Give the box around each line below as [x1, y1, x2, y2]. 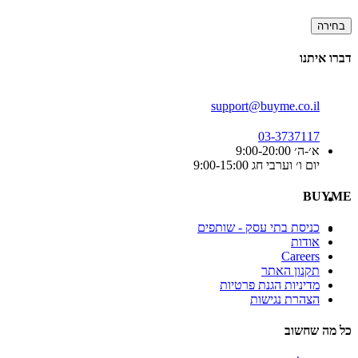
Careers [281, 249, 320, 264]
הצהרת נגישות [250, 292, 320, 307]
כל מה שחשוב [284, 324, 352, 338]
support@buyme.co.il [211, 98, 320, 113]
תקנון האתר [261, 264, 320, 278]
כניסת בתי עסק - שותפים [197, 221, 320, 235]
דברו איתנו [300, 51, 352, 66]
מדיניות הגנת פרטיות [220, 278, 320, 292]
